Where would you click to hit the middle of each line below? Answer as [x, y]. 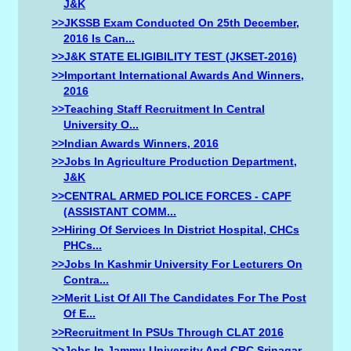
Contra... [87, 279]
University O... [101, 125]
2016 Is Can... [100, 38]
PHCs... [83, 246]
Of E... [80, 314]
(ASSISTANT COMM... [120, 211]
